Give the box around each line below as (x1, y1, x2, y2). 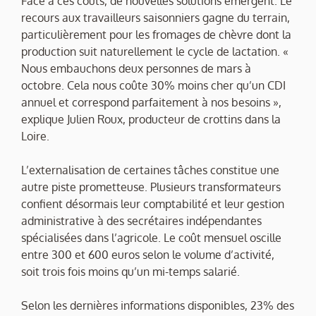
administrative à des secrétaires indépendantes (21, 213, 262, 228)
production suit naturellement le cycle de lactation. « (21, 44, 288, 59)
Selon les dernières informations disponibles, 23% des (21, 298, 294, 312)
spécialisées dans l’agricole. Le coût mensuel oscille (21, 230, 281, 245)
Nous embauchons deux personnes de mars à (21, 61, 251, 75)
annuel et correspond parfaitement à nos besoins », (21, 95, 281, 109)
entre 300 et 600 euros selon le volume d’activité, (21, 247, 274, 262)
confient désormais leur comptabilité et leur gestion (21, 196, 284, 211)
